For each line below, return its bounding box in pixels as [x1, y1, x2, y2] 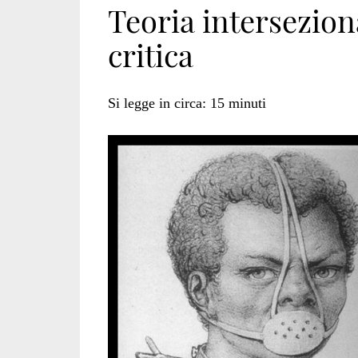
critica [107, 34, 193, 75]
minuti [228, 95, 266, 112]
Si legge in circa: [107, 95, 206, 112]
